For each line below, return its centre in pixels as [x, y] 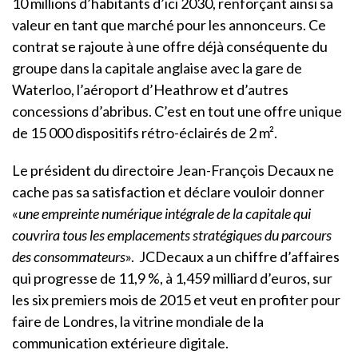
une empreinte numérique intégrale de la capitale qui [165, 213]
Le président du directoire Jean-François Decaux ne [173, 170]
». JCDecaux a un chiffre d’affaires [233, 256]
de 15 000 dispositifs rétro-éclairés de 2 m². [145, 132]
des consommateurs [69, 256]
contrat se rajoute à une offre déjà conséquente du [170, 46]
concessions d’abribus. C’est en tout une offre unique [177, 111]
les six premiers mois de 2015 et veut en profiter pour [176, 299]
